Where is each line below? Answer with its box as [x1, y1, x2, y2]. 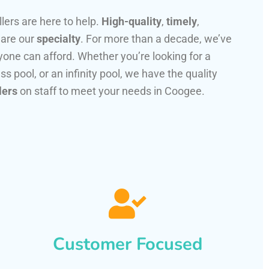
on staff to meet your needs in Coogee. [17, 85, 205, 98]
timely [166, 15, 197, 28]
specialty [37, 32, 80, 46]
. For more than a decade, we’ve [80, 32, 232, 46]
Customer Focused [52, 232, 202, 256]
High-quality [101, 15, 162, 28]
